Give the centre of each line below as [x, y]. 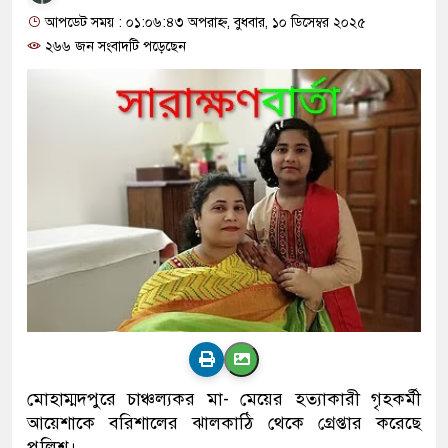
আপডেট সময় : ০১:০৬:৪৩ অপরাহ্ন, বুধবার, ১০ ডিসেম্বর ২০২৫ [203, 22]
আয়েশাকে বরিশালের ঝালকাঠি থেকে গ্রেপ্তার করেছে [224, 422]
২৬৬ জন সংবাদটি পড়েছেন [113, 46]
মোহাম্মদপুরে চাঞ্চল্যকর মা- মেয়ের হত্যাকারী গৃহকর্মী [224, 398]
